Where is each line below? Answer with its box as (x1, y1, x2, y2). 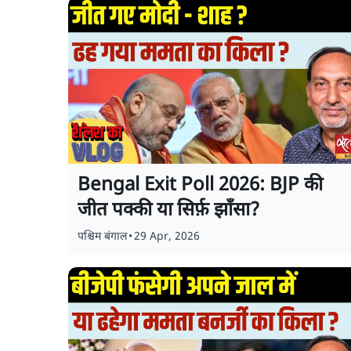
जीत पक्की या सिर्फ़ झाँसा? (78, 198, 264, 223)
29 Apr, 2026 (134, 230, 200, 244)
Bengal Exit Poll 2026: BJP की (78, 173, 323, 198)
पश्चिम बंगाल (78, 230, 127, 244)
